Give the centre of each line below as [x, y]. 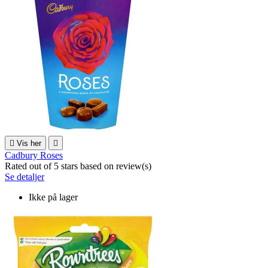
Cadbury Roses [34, 155]
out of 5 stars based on [73, 166]
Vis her [29, 143]
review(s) [134, 166]
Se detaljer [25, 176]
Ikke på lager [53, 197]
